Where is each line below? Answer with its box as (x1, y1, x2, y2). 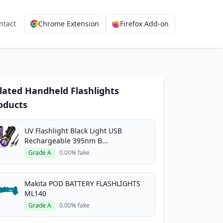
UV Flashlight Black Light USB (24, 126, 122, 135)
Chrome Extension (38, 19, 99, 28)
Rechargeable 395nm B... (24, 136, 108, 145)
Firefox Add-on (120, 19, 169, 28)
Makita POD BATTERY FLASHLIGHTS (24, 179, 140, 188)
